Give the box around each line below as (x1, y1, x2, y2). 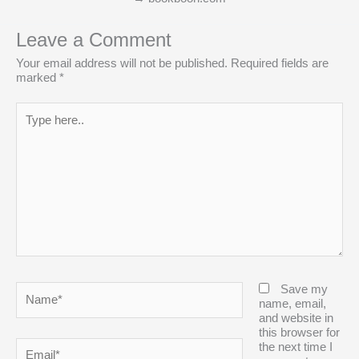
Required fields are (231, 57, 329, 71)
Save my (280, 283, 328, 296)
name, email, (258, 297, 326, 311)
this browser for (258, 326, 340, 340)
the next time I (258, 341, 333, 354)
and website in (258, 312, 333, 325)
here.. (15, 120, 45, 134)
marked (16, 71, 59, 85)
